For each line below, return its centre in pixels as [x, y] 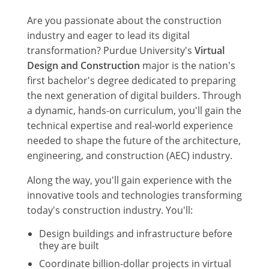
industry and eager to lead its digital [108, 35]
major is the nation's [188, 65]
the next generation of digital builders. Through [134, 95]
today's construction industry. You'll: [110, 210]
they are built [69, 245]
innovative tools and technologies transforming [134, 195]
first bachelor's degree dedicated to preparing [131, 80]
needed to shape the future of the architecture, [134, 140]
